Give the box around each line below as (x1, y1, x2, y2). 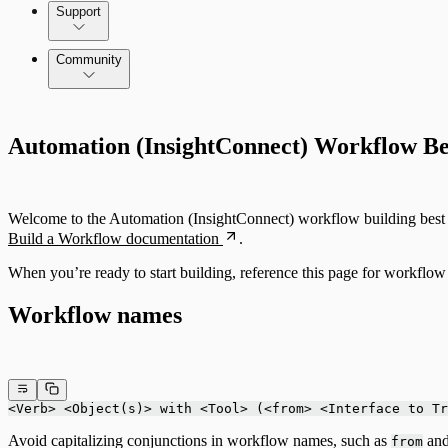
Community (56, 52, 122, 67)
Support (56, 4, 101, 19)
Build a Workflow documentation (8, 229, 219, 247)
